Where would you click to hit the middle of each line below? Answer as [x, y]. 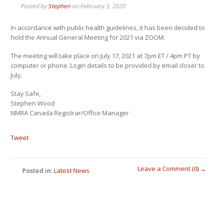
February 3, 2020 [103, 6]
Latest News [72, 170]
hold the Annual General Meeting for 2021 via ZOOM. [88, 37]
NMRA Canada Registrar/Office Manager [70, 113]
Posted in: [38, 170]
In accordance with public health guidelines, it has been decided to [108, 28]
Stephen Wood [33, 103]
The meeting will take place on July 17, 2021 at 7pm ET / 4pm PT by [106, 56]
